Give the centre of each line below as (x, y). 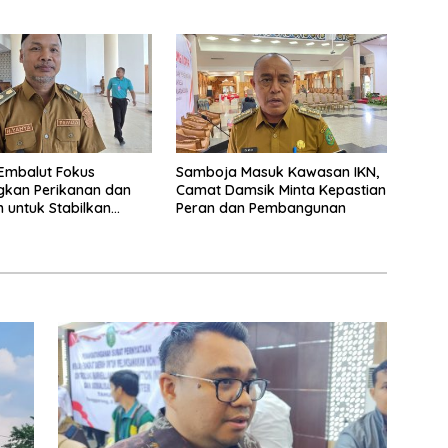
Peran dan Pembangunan (260, 208)
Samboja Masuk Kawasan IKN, (277, 172)
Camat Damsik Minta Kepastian (280, 190)
